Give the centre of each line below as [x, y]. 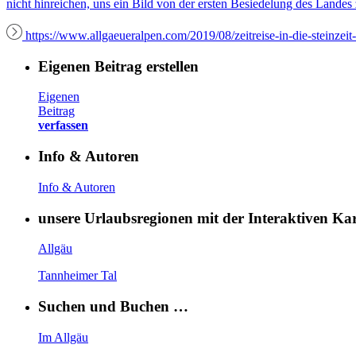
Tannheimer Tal [77, 276]
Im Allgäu [63, 337]
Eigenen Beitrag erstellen [118, 66]
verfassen [63, 126]
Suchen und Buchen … [113, 306]
